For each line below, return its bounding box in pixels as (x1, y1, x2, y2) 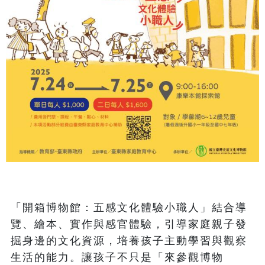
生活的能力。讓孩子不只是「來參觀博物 (11, 251, 224, 264)
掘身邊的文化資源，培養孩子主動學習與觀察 (11, 235, 247, 247)
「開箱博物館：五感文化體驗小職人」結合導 (11, 202, 247, 214)
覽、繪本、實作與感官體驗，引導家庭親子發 (11, 218, 247, 231)
